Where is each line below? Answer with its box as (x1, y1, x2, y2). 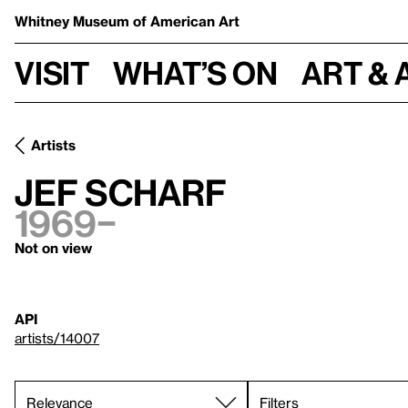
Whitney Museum (15, 13, 133, 29)
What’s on (113, 54, 278, 91)
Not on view (15, 240, 92, 256)
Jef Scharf (15, 171, 227, 212)
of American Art (133, 13, 240, 29)
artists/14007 (15, 330, 99, 346)
